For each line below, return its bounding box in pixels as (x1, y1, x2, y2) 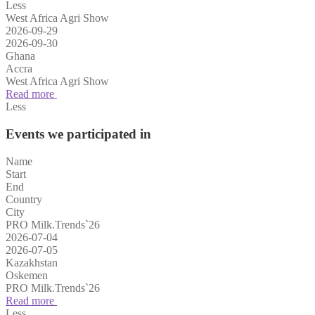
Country (6, 193, 42, 205)
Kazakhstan (6, 256, 58, 269)
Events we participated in (6, 126, 151, 141)
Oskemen (6, 269, 48, 281)
